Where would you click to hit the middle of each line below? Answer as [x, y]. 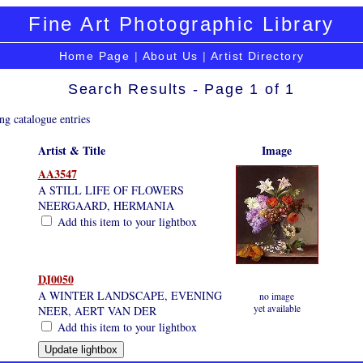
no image [277, 296]
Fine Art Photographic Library [181, 24]
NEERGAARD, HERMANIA [106, 205]
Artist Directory [257, 56]
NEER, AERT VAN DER [97, 310]
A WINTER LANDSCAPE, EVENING [130, 295]
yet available [277, 308]
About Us [170, 56]
